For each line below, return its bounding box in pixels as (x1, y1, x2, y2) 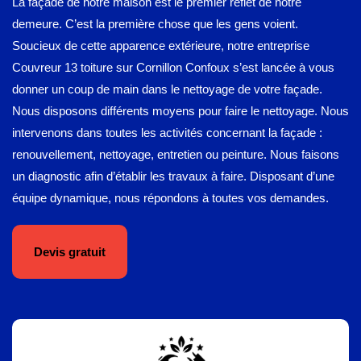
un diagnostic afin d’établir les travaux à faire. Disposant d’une (12, 169, 334, 183)
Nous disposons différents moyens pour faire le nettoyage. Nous (12, 104, 349, 118)
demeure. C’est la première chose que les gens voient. (12, 17, 298, 31)
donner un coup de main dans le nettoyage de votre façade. (12, 82, 322, 96)
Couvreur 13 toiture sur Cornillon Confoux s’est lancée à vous (12, 60, 334, 74)
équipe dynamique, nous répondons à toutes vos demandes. (12, 191, 329, 205)
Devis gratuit (34, 245, 106, 259)
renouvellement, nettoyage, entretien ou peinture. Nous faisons (12, 147, 339, 161)
